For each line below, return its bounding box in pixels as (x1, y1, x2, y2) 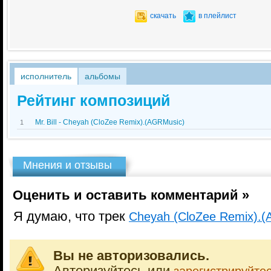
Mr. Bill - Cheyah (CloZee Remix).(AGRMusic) (35, 118, 184, 126)
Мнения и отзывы (23, 159, 112, 171)
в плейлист (198, 11, 237, 20)
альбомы (85, 71, 120, 81)
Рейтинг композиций (17, 92, 170, 109)
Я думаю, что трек (10, 209, 129, 224)
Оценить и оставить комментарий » (13, 188, 249, 203)
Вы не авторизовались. (53, 249, 209, 263)
